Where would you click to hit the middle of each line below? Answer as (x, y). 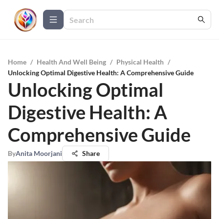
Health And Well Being (71, 62)
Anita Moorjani (39, 153)
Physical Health (140, 62)
